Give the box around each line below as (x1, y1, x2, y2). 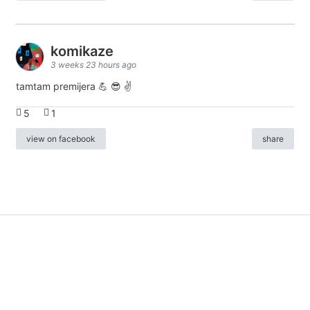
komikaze (51, 42, 117, 60)
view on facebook (26, 134, 95, 145)
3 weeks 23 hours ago (51, 59, 136, 70)
